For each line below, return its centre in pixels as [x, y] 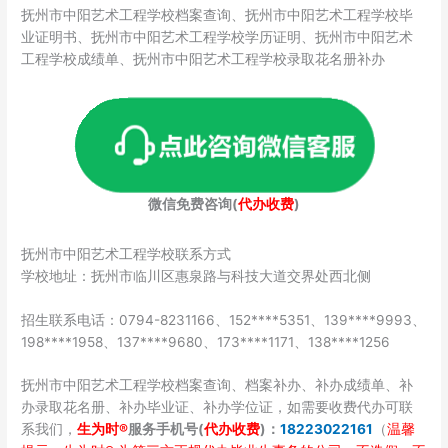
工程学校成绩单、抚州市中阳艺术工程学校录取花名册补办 [203, 58]
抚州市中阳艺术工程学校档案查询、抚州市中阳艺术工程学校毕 [217, 14]
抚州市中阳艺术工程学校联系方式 [126, 253]
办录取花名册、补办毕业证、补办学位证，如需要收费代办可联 [217, 407]
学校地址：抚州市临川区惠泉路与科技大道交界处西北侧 [196, 275]
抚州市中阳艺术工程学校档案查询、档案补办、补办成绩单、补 [217, 385]
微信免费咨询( [193, 204]
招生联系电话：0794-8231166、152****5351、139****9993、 [224, 319]
